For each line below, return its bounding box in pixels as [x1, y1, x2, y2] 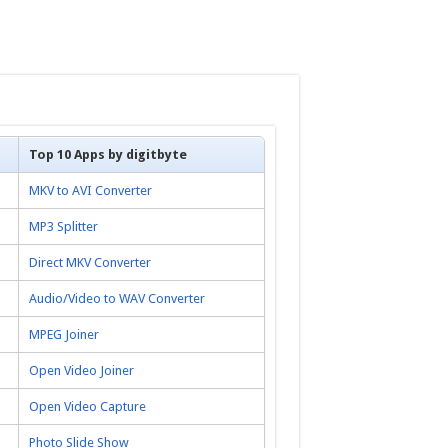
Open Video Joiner [28, 363, 134, 379]
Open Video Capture [28, 399, 146, 415]
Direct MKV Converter [28, 255, 151, 271]
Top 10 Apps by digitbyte [28, 147, 187, 163]
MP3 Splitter [28, 219, 98, 235]
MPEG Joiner [28, 327, 99, 343]
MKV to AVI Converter [28, 183, 152, 199]
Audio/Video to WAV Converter [28, 291, 205, 307]
